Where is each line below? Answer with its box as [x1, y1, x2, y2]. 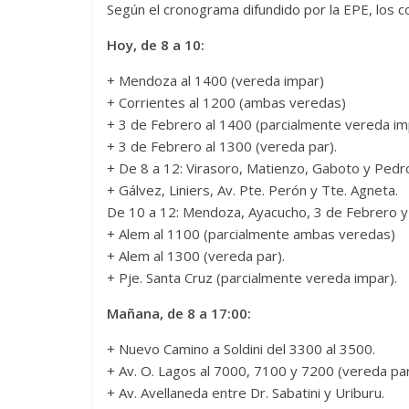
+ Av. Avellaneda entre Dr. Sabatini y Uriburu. [107, 383, 384, 402]
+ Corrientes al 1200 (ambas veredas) [107, 92, 346, 111]
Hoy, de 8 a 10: [107, 35, 204, 54]
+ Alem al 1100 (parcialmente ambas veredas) [107, 224, 395, 243]
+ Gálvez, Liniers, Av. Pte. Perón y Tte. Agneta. [107, 180, 398, 199]
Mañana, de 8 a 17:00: [107, 303, 251, 322]
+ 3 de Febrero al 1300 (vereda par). [107, 136, 337, 155]
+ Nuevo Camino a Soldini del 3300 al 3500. [107, 339, 375, 358]
